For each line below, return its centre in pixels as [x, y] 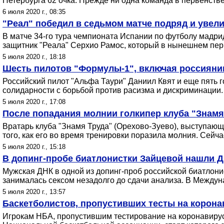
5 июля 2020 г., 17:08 [34, 102]
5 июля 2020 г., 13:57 [34, 192]
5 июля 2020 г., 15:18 [34, 147]
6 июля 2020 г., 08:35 [34, 12]
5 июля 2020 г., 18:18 [34, 57]
